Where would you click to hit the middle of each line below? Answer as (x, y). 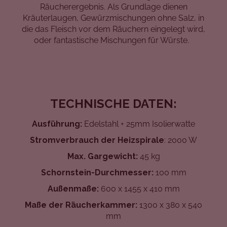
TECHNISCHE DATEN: (113, 104)
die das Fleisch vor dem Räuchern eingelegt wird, (113, 29)
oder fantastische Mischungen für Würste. (113, 41)
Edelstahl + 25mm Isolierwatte (140, 124)
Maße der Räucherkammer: (81, 205)
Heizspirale (140, 140)
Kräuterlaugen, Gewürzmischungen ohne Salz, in (113, 18)
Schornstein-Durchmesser (96, 173)
